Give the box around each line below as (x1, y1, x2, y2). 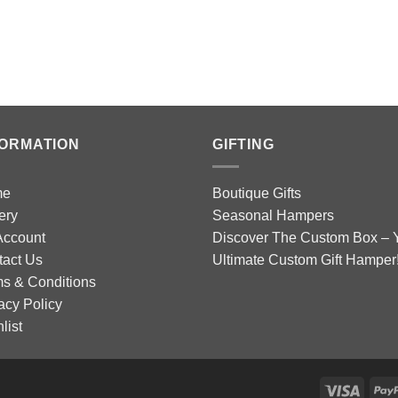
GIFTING (212, 137, 275, 153)
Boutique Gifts (212, 185, 301, 201)
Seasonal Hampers (212, 207, 334, 223)
